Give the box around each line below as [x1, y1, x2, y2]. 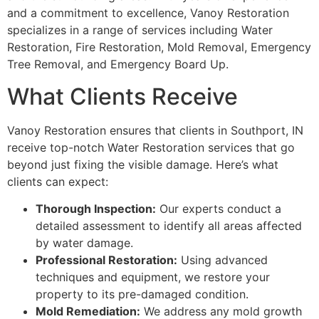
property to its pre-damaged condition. [36, 287, 249, 302]
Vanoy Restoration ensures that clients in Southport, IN [7, 122, 303, 137]
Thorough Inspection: [36, 202, 156, 216]
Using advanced [177, 253, 268, 268]
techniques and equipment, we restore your [36, 270, 270, 285]
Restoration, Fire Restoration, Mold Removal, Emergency [7, 40, 311, 55]
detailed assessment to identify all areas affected [36, 219, 302, 234]
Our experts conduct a [156, 202, 281, 216]
